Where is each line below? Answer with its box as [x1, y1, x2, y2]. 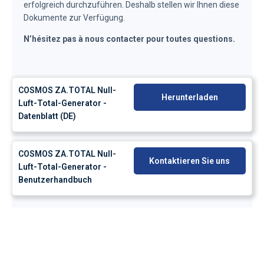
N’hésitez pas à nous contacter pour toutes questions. [24, 34, 235, 44]
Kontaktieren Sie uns [149, 156, 230, 166]
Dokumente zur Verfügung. [24, 12, 125, 22]
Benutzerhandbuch [18, 174, 92, 184]
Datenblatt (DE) [18, 111, 76, 121]
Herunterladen [161, 92, 218, 102]
